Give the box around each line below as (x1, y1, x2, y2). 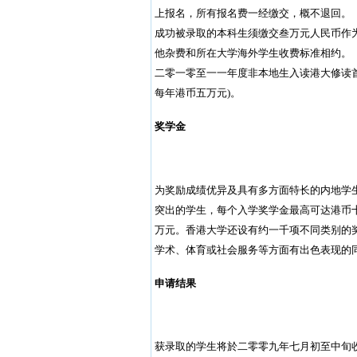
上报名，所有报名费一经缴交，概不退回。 (154, 6, 351, 19)
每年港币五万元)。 (154, 86, 241, 99)
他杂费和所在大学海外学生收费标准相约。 (154, 46, 351, 59)
